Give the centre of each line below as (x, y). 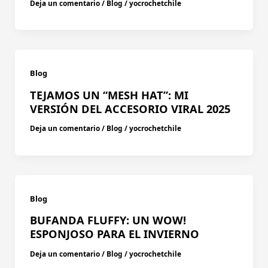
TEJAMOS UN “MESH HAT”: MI (109, 95)
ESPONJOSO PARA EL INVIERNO (114, 234)
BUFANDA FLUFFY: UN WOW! (108, 220)
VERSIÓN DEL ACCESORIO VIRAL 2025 (130, 109)
